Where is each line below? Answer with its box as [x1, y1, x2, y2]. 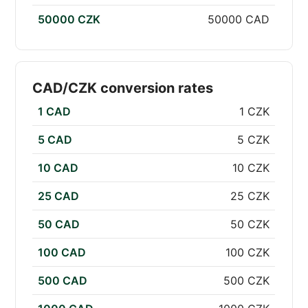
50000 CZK [38, 12, 101, 27]
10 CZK [232, 161, 270, 175]
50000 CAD [208, 12, 270, 27]
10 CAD [38, 161, 79, 175]
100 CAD [38, 245, 87, 260]
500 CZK [223, 274, 270, 288]
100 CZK [225, 245, 270, 260]
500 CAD [38, 274, 88, 288]
